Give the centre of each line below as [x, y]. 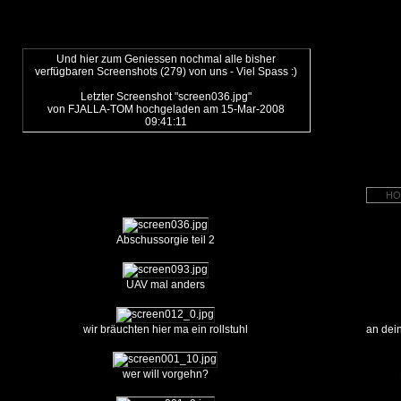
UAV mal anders [165, 285]
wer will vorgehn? [165, 374]
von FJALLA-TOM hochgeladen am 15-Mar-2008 [166, 109]
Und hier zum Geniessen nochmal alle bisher [166, 59]
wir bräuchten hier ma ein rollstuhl [165, 329]
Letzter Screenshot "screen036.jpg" [166, 97]
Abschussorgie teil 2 [165, 240]
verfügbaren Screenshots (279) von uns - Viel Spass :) [166, 72]
